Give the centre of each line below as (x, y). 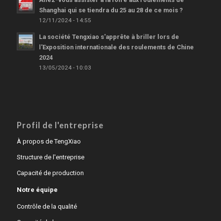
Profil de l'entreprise (60, 126)
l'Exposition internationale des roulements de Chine (116, 47)
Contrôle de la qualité (47, 207)
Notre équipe (37, 190)
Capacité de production (50, 173)
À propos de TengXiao (49, 142)
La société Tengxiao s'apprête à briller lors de (109, 37)
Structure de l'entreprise (50, 157)
